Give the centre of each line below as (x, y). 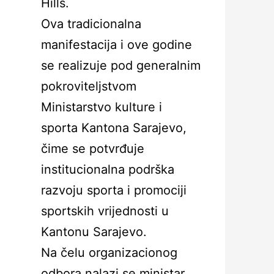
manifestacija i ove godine (117, 45)
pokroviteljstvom (89, 86)
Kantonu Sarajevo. (94, 232)
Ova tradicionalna (91, 24)
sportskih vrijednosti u (105, 211)
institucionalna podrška (108, 169)
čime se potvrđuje (93, 149)
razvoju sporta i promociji (114, 190)
